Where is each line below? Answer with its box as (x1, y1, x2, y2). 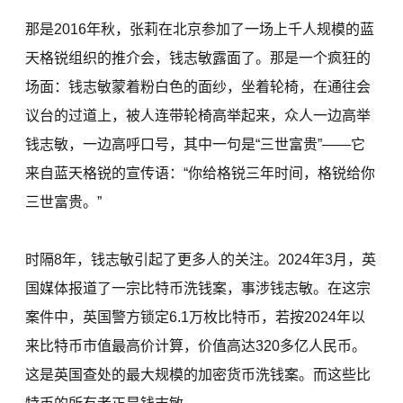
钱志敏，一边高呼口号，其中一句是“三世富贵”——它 (25, 137, 366, 152)
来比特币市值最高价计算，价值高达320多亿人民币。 (25, 338, 367, 354)
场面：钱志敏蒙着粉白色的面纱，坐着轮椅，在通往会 (25, 79, 372, 94)
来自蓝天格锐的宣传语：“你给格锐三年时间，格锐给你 (25, 166, 376, 181)
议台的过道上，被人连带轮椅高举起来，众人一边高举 (25, 108, 372, 123)
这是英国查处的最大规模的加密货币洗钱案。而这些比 (25, 367, 372, 382)
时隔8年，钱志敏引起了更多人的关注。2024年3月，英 (25, 252, 377, 267)
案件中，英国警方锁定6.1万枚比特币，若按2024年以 (25, 309, 366, 325)
